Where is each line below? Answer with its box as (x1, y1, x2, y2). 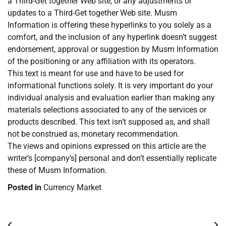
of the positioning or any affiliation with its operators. (8, 56, 196, 67)
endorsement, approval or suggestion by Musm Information (8, 44, 218, 54)
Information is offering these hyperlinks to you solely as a (8, 20, 211, 30)
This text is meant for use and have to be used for (8, 69, 184, 79)
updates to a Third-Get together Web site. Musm (8, 8, 177, 18)
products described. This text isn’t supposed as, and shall (8, 117, 210, 127)
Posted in (8, 183, 43, 193)
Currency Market (43, 183, 101, 193)
